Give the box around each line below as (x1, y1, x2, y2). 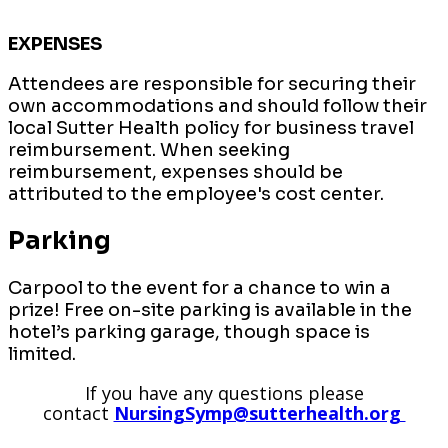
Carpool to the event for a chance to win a (8, 277, 391, 299)
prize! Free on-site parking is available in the (8, 299, 412, 321)
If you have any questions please (84, 381, 364, 405)
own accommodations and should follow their (8, 94, 427, 117)
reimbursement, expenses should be (8, 160, 343, 183)
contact (42, 401, 114, 425)
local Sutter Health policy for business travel (8, 116, 414, 139)
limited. (8, 343, 80, 365)
